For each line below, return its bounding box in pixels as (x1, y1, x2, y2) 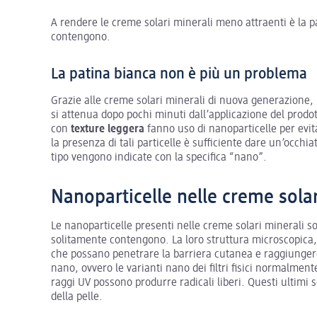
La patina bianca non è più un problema (51, 66, 307, 82)
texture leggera (71, 123, 144, 135)
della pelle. (51, 291, 103, 303)
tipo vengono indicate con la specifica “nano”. (51, 151, 267, 163)
